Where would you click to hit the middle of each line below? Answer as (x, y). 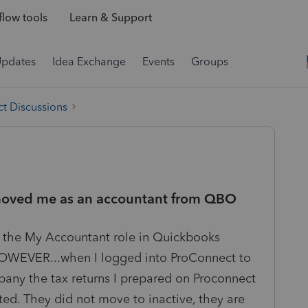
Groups (210, 62)
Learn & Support (110, 18)
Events (158, 62)
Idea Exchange (89, 62)
